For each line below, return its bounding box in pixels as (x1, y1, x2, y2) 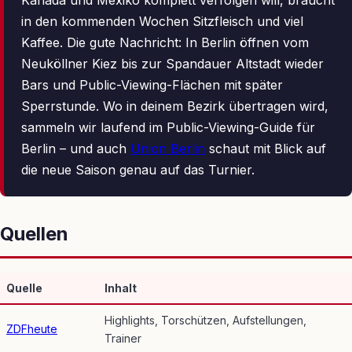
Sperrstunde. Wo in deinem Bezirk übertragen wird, (21, 98, 328, 115)
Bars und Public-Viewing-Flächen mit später (21, 77, 283, 93)
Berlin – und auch (21, 141, 130, 157)
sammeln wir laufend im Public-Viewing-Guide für (21, 119, 315, 136)
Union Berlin (130, 141, 205, 157)
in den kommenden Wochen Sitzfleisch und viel (21, 13, 303, 30)
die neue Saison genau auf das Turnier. (21, 162, 255, 178)
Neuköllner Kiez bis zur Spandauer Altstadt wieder (21, 56, 324, 72)
